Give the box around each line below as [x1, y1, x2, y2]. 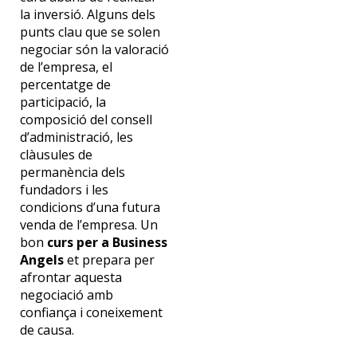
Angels [19, 251, 67, 269]
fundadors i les [19, 181, 108, 199]
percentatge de [19, 76, 111, 94]
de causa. [19, 321, 74, 339]
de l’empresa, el [19, 58, 112, 76]
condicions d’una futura [19, 198, 160, 217]
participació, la [19, 93, 106, 112]
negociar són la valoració [19, 41, 169, 59]
